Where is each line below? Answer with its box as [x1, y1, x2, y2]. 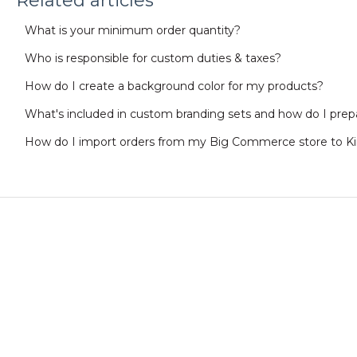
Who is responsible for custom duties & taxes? [24, 51, 281, 66]
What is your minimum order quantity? [24, 23, 241, 38]
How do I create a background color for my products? [24, 79, 324, 94]
